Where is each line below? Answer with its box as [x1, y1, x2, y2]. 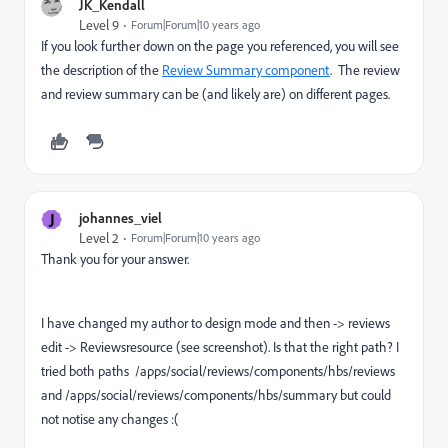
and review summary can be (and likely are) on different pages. [41, 85, 390, 103]
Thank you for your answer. [41, 250, 189, 268]
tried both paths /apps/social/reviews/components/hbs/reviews [41, 362, 395, 380]
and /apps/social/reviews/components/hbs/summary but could [41, 386, 391, 404]
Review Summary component [162, 61, 330, 79]
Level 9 [79, 16, 119, 34]
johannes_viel [79, 209, 162, 226]
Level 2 [79, 229, 119, 247]
